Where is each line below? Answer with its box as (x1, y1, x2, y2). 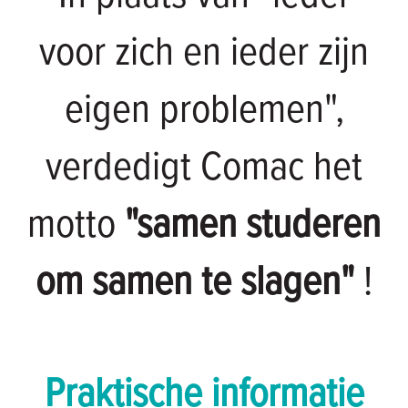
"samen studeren (125, 199, 381, 253)
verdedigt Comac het (46, 142, 362, 196)
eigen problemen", (64, 85, 344, 138)
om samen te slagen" (36, 257, 354, 311)
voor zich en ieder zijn (39, 27, 369, 81)
